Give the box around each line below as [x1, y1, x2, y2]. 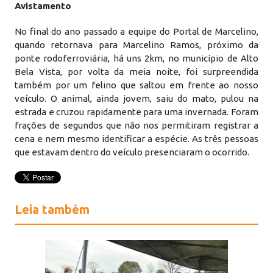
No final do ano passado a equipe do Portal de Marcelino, [15, 26, 258, 37]
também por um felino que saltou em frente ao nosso [15, 80, 258, 90]
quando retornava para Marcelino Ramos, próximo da [15, 40, 258, 50]
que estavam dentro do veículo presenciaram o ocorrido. [15, 147, 250, 157]
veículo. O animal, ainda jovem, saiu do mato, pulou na [15, 93, 258, 104]
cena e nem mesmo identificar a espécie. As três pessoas [15, 133, 258, 144]
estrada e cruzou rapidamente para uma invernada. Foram [15, 107, 258, 117]
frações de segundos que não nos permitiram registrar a [15, 120, 258, 130]
